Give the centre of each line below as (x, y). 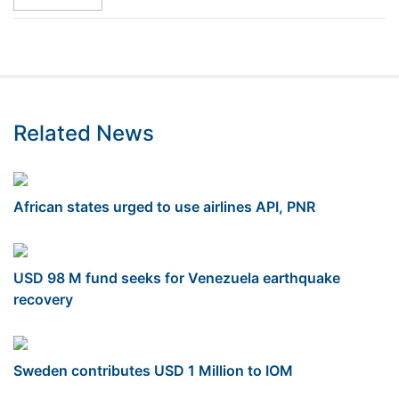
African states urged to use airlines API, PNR (164, 206)
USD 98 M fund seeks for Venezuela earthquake (177, 277)
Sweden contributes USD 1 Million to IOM (153, 370)
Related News (84, 133)
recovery (43, 299)
